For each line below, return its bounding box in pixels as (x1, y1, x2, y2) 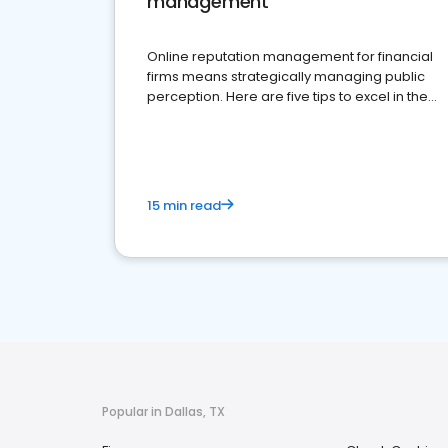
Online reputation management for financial (147, 47, 433, 67)
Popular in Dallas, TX (102, 403, 225, 421)
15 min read (147, 196, 221, 216)
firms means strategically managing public (147, 67, 425, 87)
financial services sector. (147, 107, 308, 127)
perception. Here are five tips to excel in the (147, 87, 428, 107)
